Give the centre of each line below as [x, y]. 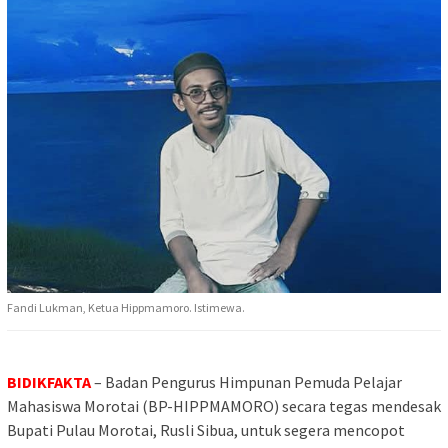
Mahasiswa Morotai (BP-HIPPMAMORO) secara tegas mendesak [224, 405]
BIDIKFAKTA [49, 381]
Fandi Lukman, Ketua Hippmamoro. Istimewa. [126, 307]
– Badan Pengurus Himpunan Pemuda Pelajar [246, 381]
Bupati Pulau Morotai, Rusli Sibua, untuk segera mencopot [206, 429]
